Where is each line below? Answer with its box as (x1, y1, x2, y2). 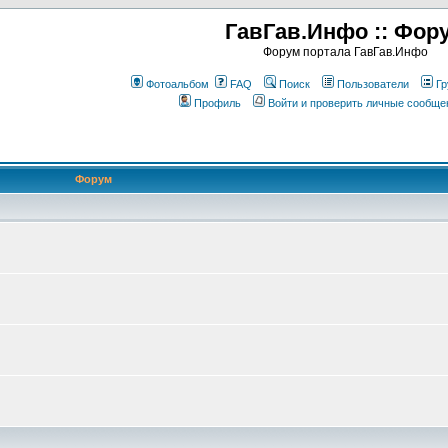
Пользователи (336, 78, 409, 90)
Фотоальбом (145, 78, 209, 90)
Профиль (193, 97, 241, 109)
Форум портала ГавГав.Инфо (263, 45, 428, 59)
